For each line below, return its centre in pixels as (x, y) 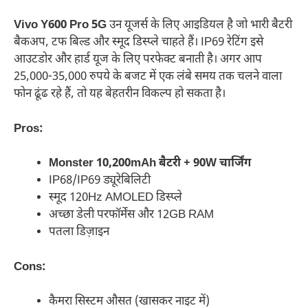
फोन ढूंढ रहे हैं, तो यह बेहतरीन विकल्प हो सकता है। (120, 95)
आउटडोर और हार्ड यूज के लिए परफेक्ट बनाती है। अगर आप (138, 60)
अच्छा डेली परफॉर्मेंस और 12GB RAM (131, 216)
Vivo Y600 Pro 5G (60, 26)
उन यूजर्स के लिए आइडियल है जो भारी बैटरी (199, 26)
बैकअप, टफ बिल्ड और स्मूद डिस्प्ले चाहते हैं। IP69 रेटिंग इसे (139, 43)
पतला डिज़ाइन (79, 233)
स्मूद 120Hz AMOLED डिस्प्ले (115, 198)
